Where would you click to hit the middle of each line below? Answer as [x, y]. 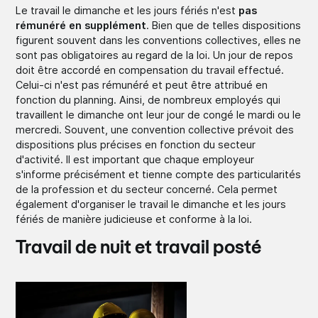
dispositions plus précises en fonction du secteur [136, 144]
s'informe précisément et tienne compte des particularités [159, 174]
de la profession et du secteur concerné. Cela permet [147, 189]
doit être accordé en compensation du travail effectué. [150, 70]
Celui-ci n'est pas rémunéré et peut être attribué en [142, 84]
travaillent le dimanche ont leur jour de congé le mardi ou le [159, 114]
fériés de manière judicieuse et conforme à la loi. [134, 219]
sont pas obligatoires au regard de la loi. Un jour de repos [155, 55]
